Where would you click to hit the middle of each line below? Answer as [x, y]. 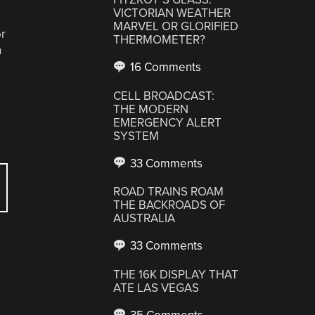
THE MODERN [151, 109]
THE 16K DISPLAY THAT [176, 274]
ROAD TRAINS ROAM [169, 192]
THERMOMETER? [160, 40]
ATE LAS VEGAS [156, 288]
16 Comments [165, 67]
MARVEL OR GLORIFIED [176, 26]
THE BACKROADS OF [169, 205]
